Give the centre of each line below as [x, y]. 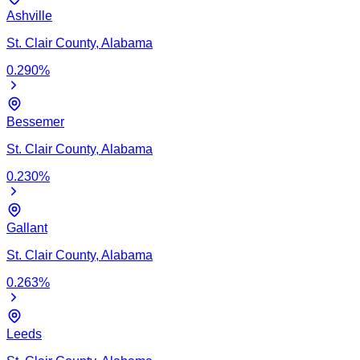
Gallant [27, 227]
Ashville [29, 15]
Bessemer [35, 121]
